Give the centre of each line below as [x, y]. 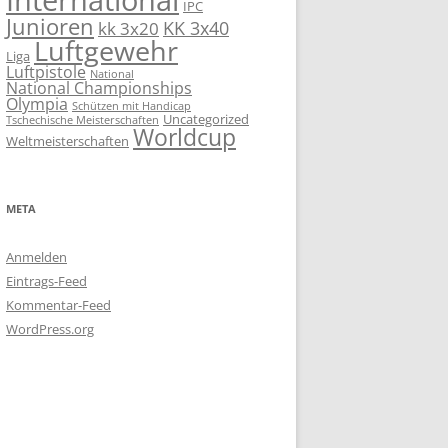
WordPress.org [50, 329]
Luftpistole [46, 71]
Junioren [50, 26]
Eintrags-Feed [46, 281]
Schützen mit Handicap [131, 106]
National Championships [99, 87]
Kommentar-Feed [58, 305]
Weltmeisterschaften [67, 141]
